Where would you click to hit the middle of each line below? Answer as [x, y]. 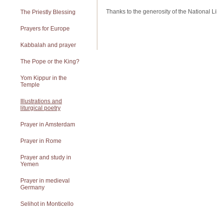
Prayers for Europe [45, 29]
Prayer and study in [46, 157]
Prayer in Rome [41, 141]
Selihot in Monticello [47, 204]
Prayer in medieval [45, 181]
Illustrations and [41, 101]
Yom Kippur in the [44, 78]
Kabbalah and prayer [48, 45]
